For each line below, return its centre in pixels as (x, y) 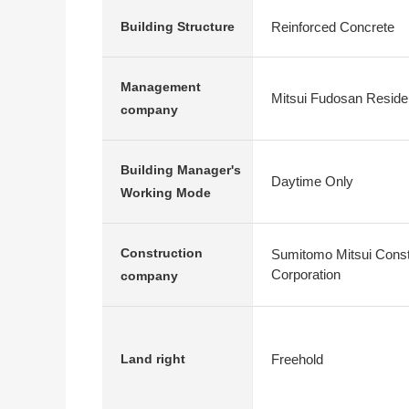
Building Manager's (181, 170)
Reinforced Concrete (333, 26)
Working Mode (166, 193)
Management (161, 87)
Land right (153, 359)
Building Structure (178, 26)
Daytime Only (312, 181)
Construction (162, 253)
